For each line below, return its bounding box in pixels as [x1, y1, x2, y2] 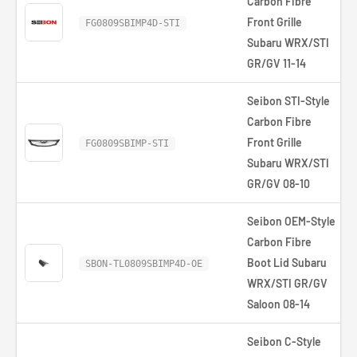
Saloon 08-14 [247, 297, 310, 311]
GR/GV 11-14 [247, 57, 306, 70]
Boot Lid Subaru [247, 256, 327, 269]
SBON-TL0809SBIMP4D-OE [85, 258, 202, 269]
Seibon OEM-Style [247, 214, 335, 228]
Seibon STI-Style [247, 94, 330, 108]
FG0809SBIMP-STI [85, 138, 169, 149]
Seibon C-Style [247, 335, 321, 348]
